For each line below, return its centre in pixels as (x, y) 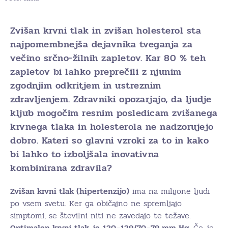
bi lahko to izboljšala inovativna (85, 154)
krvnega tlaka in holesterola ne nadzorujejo (112, 127)
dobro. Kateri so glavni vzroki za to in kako (109, 140)
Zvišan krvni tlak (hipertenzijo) (70, 191)
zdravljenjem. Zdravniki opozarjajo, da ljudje (111, 99)
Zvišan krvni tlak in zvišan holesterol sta (106, 31)
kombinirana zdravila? (61, 168)
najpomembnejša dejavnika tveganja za (101, 44)
